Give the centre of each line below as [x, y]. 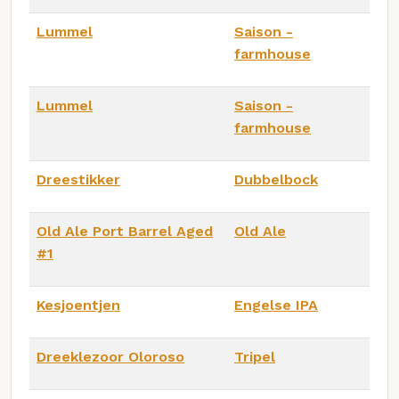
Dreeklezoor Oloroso [110, 356]
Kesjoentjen [78, 305]
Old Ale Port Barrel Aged [125, 231]
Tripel [255, 356]
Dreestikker [78, 179]
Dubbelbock [276, 179]
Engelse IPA [276, 305]
